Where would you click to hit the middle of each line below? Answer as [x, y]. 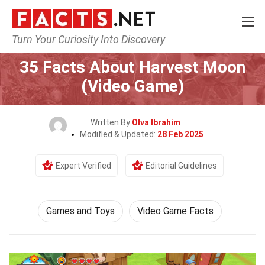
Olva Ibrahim [156, 122]
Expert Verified [83, 166]
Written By [111, 122]
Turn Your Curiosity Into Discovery [88, 39]
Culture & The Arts [112, 45]
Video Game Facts [175, 211]
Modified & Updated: [118, 134]
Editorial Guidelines [181, 166]
